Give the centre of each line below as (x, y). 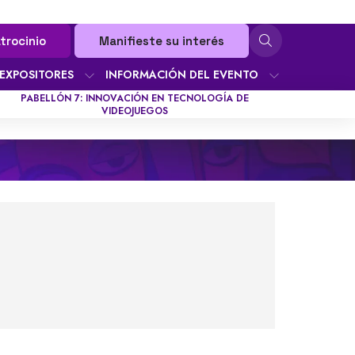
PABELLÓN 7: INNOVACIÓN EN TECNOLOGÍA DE (135, 98)
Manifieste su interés (162, 41)
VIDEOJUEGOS (135, 111)
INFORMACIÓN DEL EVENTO (182, 74)
